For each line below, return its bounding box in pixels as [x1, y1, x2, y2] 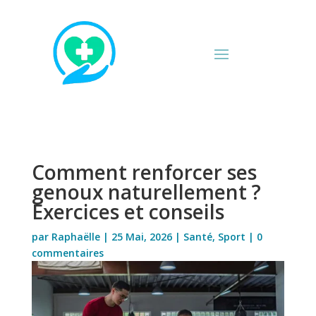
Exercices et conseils [31, 197, 224, 225]
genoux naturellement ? [31, 178, 261, 205]
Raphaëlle [51, 229, 100, 243]
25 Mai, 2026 [111, 229, 172, 243]
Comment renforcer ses [31, 158, 257, 186]
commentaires [31, 245, 104, 260]
